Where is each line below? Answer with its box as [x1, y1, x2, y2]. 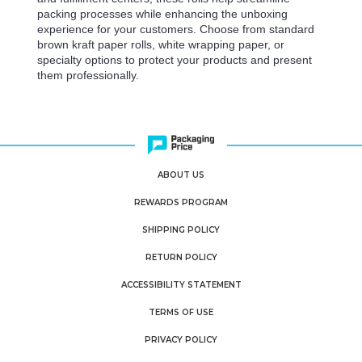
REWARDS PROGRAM [134, 196, 228, 208]
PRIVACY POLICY [145, 334, 217, 345]
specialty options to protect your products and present [36, 53, 312, 66]
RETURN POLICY [145, 251, 217, 263]
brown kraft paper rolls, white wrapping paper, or [36, 37, 284, 51]
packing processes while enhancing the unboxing [36, 6, 288, 20]
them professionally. [36, 68, 139, 82]
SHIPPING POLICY [142, 224, 220, 235]
